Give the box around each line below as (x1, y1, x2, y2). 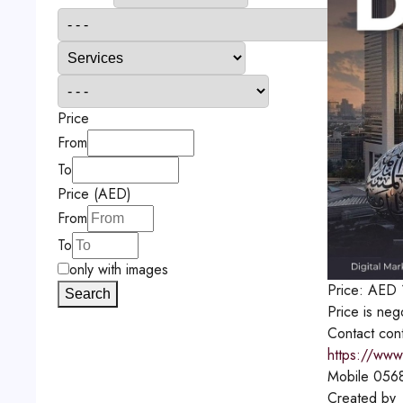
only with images (68, 259, 168, 280)
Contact (327, 323, 374, 344)
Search (64, 286, 111, 301)
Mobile (327, 366, 369, 387)
